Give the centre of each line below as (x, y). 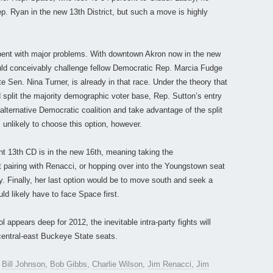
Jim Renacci (169, 264)
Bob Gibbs (69, 264)
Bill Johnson (23, 264)
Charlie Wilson (117, 264)
